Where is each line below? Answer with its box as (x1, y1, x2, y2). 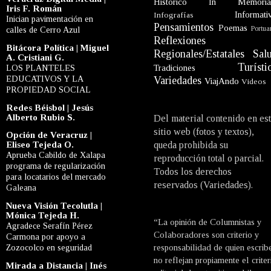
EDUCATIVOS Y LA (6, 73, 83, 83)
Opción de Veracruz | (6, 129, 92, 140)
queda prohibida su (154, 139, 228, 150)
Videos (241, 76, 266, 86)
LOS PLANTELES (6, 62, 75, 73)
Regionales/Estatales (154, 47, 244, 60)
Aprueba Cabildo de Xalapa (6, 149, 105, 160)
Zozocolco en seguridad (6, 242, 92, 252)
